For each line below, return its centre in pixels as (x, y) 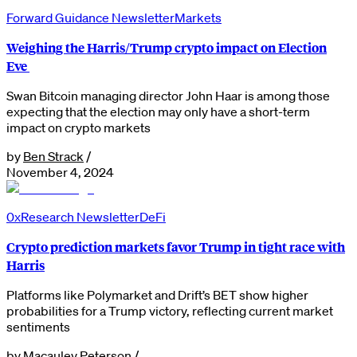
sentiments (38, 326)
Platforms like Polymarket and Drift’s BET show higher (157, 294)
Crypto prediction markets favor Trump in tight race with (176, 246)
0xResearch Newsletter (73, 216)
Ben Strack (53, 156)
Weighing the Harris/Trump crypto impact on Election (167, 47)
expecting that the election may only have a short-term (158, 111)
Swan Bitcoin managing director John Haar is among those (168, 95)
